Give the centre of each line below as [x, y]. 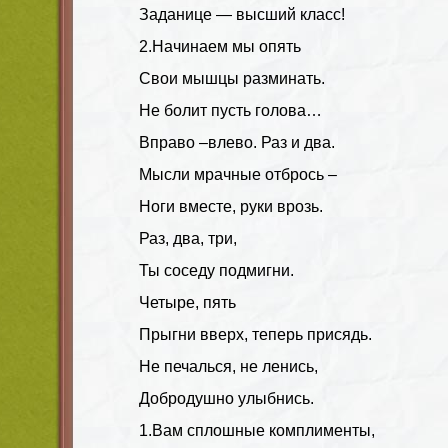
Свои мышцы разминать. [232, 78]
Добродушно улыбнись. [226, 398]
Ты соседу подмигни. [216, 270]
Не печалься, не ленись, [228, 366]
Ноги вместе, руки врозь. [231, 206]
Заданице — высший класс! [242, 14]
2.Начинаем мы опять [220, 46]
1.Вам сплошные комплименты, [257, 430]
